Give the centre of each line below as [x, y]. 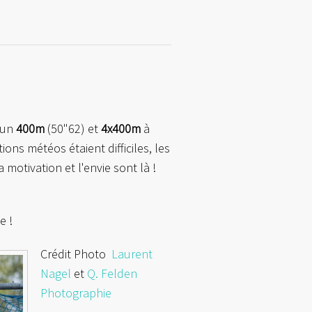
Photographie [76, 293]
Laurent [132, 254]
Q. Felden [112, 273]
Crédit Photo [76, 254]
